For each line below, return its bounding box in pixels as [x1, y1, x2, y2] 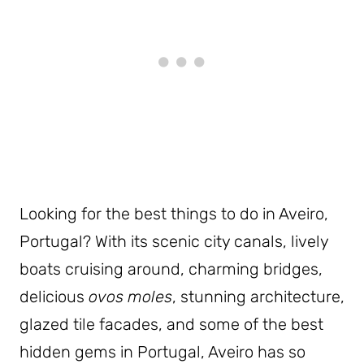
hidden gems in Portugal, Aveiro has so [19, 342, 305, 362]
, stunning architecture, [172, 287, 344, 307]
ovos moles [89, 287, 172, 307]
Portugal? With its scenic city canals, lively [19, 232, 328, 252]
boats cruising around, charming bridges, [19, 259, 323, 279]
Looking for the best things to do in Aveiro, [19, 204, 328, 224]
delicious [19, 287, 89, 307]
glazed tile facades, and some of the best [19, 314, 323, 335]
